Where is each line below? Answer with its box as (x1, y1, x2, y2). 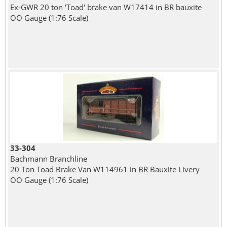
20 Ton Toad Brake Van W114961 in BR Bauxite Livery (10, 164, 200, 175)
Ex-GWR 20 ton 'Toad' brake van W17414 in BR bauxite (10, 2, 202, 13)
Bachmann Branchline (10, 154, 87, 164)
